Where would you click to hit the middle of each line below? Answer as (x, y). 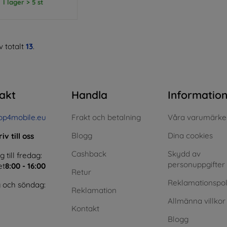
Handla (89, 94)
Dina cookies (190, 135)
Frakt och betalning (106, 117)
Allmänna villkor (197, 201)
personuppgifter (196, 164)
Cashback (89, 154)
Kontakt (85, 208)
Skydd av (184, 154)
